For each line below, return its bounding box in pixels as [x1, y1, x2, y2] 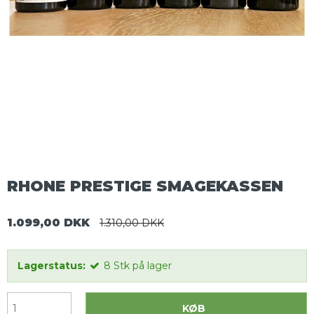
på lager [132, 259, 172, 273]
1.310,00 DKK [100, 217, 164, 230]
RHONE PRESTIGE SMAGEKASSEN [7, 176, 283, 195]
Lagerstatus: [18, 259, 86, 273]
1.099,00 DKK [7, 216, 90, 230]
